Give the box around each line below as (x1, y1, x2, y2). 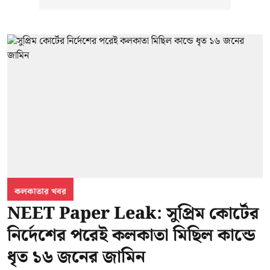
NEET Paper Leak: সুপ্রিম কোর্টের (7, 200, 259, 228)
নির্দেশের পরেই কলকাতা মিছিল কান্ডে (7, 222, 256, 250)
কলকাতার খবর (14, 185, 66, 199)
